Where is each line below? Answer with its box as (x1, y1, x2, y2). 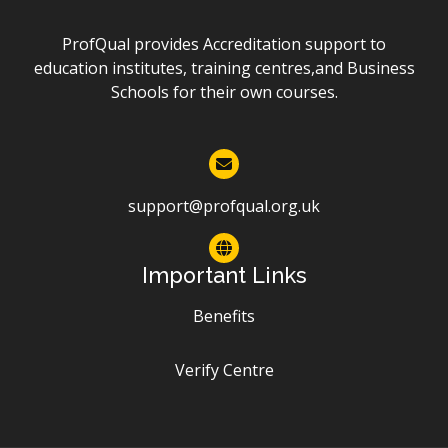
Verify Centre (174, 359, 274, 382)
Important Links (141, 263, 307, 289)
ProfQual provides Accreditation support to (62, 33, 386, 56)
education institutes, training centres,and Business (33, 57, 415, 80)
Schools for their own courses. (110, 81, 338, 104)
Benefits (193, 305, 255, 328)
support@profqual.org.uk (128, 195, 320, 218)
